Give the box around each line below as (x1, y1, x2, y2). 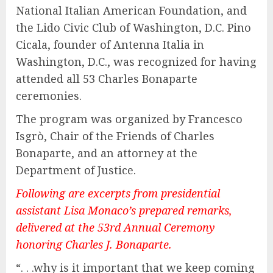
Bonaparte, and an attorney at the (16, 146, 197, 161)
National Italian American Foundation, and (16, 3, 247, 18)
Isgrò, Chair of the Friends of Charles (16, 129, 214, 144)
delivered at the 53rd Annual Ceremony (16, 220, 215, 235)
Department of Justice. (16, 163, 136, 178)
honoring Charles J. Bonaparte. (16, 237, 172, 252)
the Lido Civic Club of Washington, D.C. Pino (16, 20, 251, 35)
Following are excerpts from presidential (16, 186, 220, 201)
